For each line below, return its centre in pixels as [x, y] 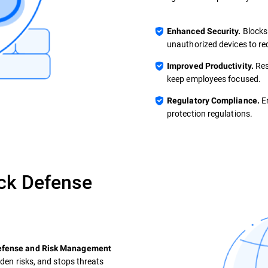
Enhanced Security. [205, 31]
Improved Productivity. [210, 66]
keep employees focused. [214, 79]
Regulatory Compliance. [213, 101]
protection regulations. [210, 114]
